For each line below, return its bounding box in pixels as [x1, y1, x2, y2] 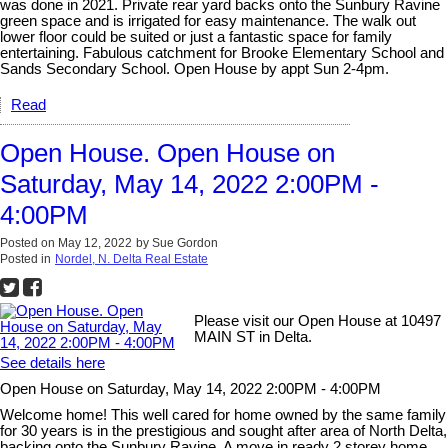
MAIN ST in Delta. [194, 329, 313, 346]
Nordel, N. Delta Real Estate [55, 252, 208, 267]
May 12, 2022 [58, 236, 132, 251]
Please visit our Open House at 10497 [194, 313, 442, 330]
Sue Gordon [152, 236, 218, 251]
